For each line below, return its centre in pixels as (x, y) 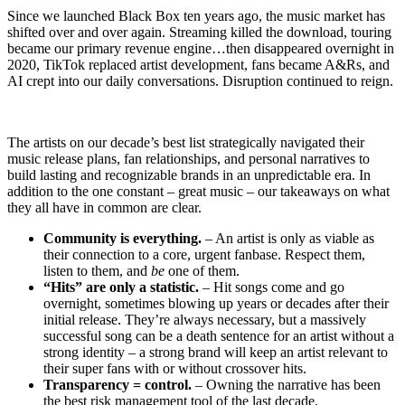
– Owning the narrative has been (286, 385)
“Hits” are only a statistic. (121, 287)
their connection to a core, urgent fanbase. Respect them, (204, 255)
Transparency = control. (118, 385)
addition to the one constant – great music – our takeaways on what (198, 192)
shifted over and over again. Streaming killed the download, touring (199, 33)
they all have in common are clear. (104, 208)
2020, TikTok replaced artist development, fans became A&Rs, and (198, 65)
